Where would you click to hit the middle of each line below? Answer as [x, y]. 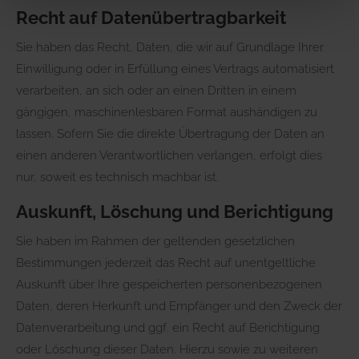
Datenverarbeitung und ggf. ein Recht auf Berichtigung [168, 327]
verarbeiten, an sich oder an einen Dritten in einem [156, 90]
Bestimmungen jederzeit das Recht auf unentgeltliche [166, 262]
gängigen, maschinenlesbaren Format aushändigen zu [167, 112]
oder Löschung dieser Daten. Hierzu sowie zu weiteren [167, 349]
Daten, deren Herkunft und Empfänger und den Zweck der [179, 306]
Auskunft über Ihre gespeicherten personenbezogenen [169, 284]
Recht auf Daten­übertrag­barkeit [151, 17]
